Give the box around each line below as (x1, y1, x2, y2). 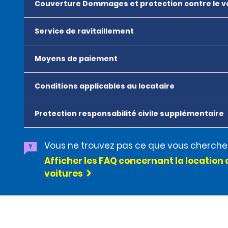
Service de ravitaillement (35, 26, 134, 36)
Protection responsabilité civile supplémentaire (35, 108, 224, 119)
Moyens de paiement (35, 53, 118, 64)
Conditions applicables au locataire (35, 81, 175, 91)
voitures (44, 167, 83, 180)
